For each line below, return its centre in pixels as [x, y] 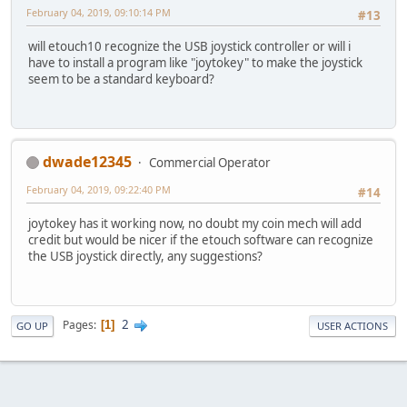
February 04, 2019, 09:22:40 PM [99, 189]
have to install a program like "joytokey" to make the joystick [195, 62]
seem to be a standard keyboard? [121, 79]
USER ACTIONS [352, 325]
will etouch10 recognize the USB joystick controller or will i [189, 46]
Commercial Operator [210, 162]
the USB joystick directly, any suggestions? [145, 256]
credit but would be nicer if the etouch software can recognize [201, 239]
